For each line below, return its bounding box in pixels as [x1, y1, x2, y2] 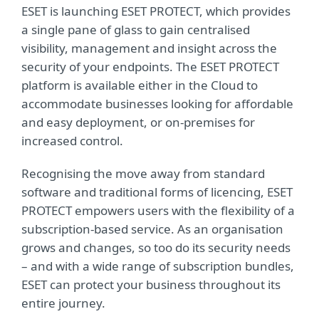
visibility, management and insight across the [21, 40, 277, 56]
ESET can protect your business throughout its [21, 276, 281, 293]
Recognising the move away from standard [21, 165, 265, 182]
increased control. [21, 132, 123, 149]
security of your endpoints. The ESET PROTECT [21, 58, 279, 75]
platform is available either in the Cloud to [21, 77, 258, 93]
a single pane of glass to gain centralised [21, 21, 250, 38]
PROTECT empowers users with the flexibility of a [21, 202, 295, 219]
